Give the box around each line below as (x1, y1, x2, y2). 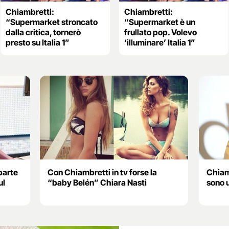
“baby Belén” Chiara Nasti (48, 177, 147, 188)
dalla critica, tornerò (5, 27, 81, 38)
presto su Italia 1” (5, 37, 70, 48)
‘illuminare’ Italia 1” (124, 37, 195, 48)
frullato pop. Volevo (124, 27, 197, 38)
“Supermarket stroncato (5, 17, 98, 28)
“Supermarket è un (124, 17, 195, 28)
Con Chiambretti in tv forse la (48, 167, 157, 177)
